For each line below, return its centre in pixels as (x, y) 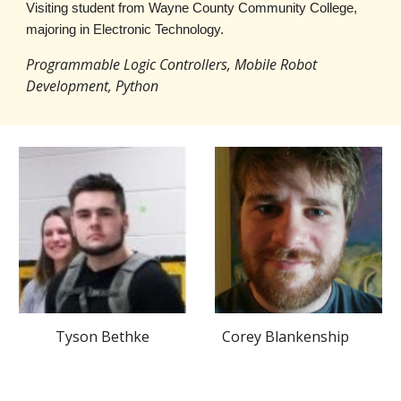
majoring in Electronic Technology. (127, 29)
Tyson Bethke (102, 337)
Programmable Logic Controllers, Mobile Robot (172, 64)
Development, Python (93, 85)
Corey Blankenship (286, 337)
